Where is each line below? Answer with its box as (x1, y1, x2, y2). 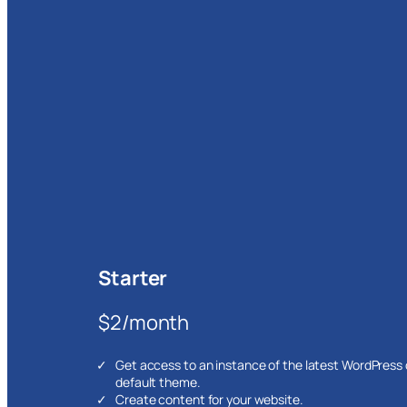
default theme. (115, 372, 201, 391)
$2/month (98, 308, 190, 336)
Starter (98, 263, 168, 292)
